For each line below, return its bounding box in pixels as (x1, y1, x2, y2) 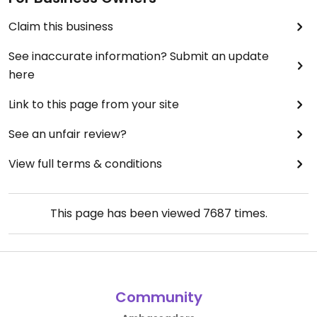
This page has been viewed (50, 205, 203, 221)
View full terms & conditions (8, 156, 162, 172)
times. (231, 205, 267, 221)
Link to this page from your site (8, 96, 179, 113)
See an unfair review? (8, 126, 127, 142)
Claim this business (8, 18, 113, 35)
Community (115, 287, 202, 307)
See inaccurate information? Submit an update (8, 48, 269, 64)
